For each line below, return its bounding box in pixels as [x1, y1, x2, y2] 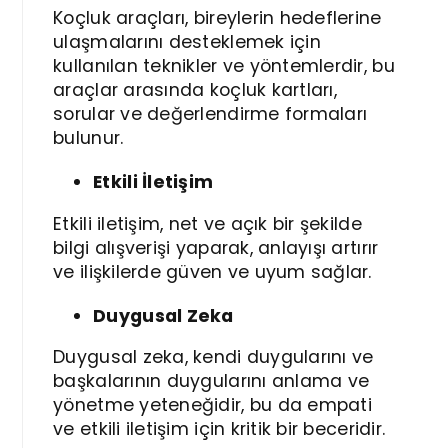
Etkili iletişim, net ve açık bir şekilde [53, 211, 362, 236]
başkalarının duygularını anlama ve [53, 369, 370, 394]
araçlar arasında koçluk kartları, [53, 77, 337, 102]
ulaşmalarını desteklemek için [53, 29, 321, 54]
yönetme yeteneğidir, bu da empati [53, 393, 372, 418]
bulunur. [53, 125, 124, 150]
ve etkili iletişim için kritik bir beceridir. [53, 417, 386, 442]
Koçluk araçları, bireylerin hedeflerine [53, 5, 382, 30]
